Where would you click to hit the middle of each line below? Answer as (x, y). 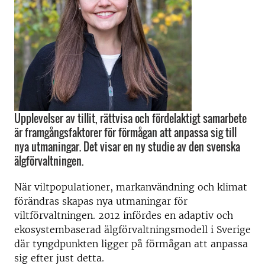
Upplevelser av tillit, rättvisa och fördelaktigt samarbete (130, 118)
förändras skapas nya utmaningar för (101, 201)
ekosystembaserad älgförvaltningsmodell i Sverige (132, 230)
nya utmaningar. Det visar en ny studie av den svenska (127, 147)
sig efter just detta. (59, 258)
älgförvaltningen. (49, 161)
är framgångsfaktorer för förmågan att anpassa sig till (125, 132)
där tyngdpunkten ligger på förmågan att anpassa (131, 244)
